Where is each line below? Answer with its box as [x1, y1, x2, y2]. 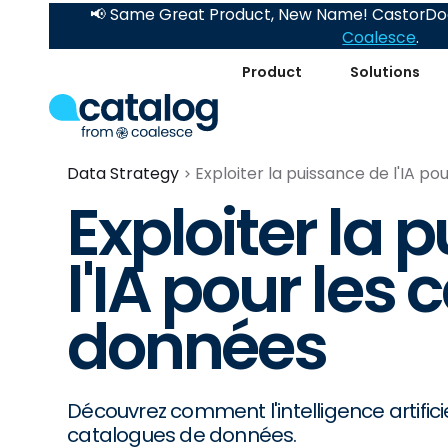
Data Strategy [67, 162, 180, 185]
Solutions [350, 61, 421, 82]
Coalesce [342, 27, 417, 48]
